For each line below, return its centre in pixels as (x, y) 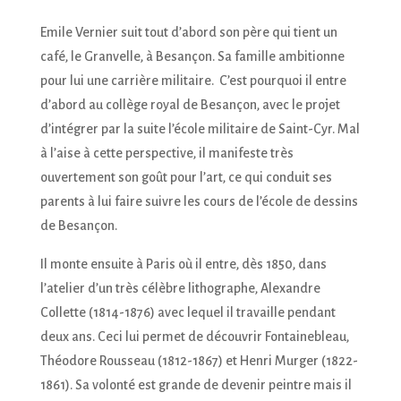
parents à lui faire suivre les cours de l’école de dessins (199, 201)
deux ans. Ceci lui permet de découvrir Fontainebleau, (194, 336)
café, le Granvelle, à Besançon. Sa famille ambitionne (192, 56)
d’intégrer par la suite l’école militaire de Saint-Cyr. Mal (200, 128)
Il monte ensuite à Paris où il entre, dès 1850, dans (183, 264)
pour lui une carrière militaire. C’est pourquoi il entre (193, 80)
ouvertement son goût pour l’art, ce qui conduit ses (186, 177)
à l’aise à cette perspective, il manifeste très (166, 153)
